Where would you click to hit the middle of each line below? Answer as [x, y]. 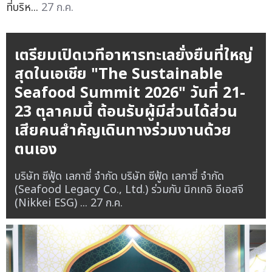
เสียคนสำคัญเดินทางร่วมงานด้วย [123, 131]
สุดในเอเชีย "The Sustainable [118, 74]
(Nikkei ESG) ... [52, 203]
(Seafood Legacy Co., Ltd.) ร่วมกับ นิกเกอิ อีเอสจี [129, 190]
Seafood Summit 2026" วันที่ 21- [130, 93]
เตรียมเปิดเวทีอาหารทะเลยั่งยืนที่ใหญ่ [133, 56]
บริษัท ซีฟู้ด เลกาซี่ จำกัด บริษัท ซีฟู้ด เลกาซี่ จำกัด [119, 177]
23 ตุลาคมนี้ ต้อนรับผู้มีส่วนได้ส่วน [126, 112]
